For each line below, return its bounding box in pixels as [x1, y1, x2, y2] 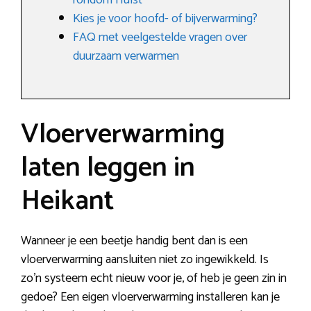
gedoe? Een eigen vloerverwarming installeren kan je [21, 287, 280, 308]
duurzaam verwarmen [73, 46, 179, 67]
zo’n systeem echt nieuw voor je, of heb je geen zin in [21, 268, 287, 289]
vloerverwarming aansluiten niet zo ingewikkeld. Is [21, 249, 269, 271]
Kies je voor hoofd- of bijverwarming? [73, 8, 258, 30]
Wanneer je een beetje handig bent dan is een [21, 230, 248, 252]
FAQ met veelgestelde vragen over [73, 27, 247, 49]
